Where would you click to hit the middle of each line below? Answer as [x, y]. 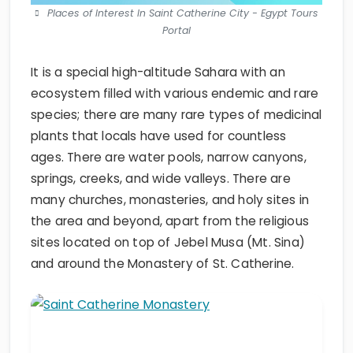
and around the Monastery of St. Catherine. [163, 263]
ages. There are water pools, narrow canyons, [169, 157]
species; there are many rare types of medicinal [176, 114]
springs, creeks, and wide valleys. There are [161, 178]
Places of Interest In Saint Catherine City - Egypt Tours [183, 13]
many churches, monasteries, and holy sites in [170, 199]
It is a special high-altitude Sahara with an [158, 72]
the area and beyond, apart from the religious [170, 221]
